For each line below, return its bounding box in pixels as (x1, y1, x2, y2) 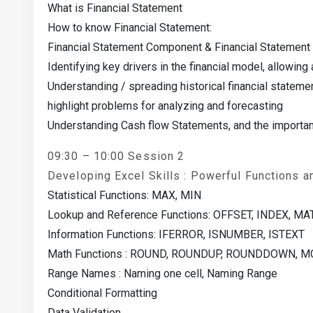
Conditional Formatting (48, 286, 157, 300)
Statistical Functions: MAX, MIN (48, 189, 201, 202)
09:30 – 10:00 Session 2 (48, 150, 185, 163)
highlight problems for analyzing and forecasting (48, 99, 283, 112)
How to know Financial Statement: (48, 21, 212, 34)
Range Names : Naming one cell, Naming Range (48, 267, 277, 280)
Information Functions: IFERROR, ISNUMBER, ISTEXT (48, 228, 305, 241)
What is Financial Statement (48, 1, 182, 15)
